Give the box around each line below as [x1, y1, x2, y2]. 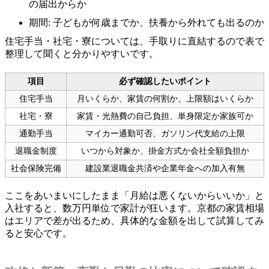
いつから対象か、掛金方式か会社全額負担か [81, 146, 249, 156]
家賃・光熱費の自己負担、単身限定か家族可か [77, 111, 253, 121]
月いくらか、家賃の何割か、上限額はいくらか [77, 94, 253, 103]
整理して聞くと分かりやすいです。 [5, 48, 159, 59]
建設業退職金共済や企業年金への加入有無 [85, 163, 245, 173]
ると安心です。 [5, 228, 72, 238]
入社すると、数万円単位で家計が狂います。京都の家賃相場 [5, 202, 264, 213]
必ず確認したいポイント [119, 76, 211, 86]
